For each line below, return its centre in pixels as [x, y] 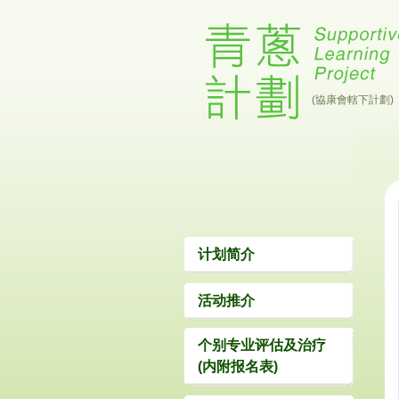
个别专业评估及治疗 [262, 345]
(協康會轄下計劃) [353, 100]
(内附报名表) [238, 366]
